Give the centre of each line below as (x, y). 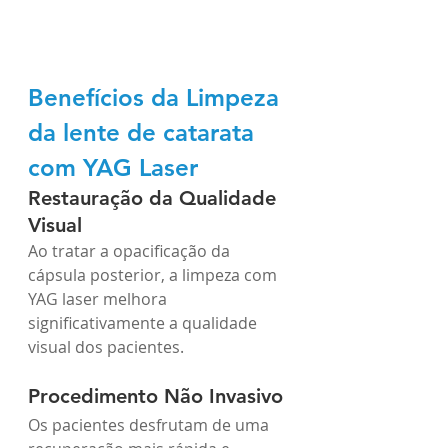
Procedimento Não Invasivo (155, 395)
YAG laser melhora (99, 298)
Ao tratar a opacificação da (131, 250)
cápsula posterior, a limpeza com (154, 274)
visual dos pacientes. (106, 346)
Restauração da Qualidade (155, 197)
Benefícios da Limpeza (157, 97)
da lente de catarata (144, 132)
